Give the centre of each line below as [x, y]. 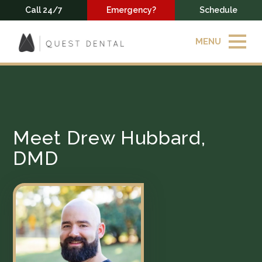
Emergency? [131, 10]
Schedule [218, 10]
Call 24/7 [44, 10]
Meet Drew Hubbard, [110, 138]
